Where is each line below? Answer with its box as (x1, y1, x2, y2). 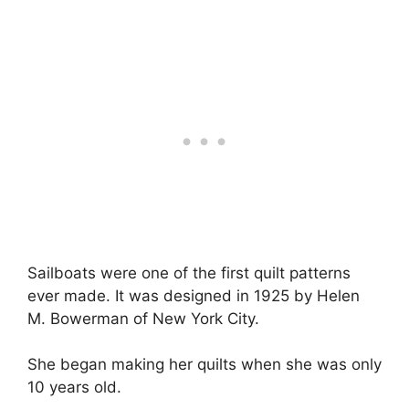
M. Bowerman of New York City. (27, 309, 259, 328)
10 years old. (27, 378, 121, 396)
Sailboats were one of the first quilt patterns (27, 263, 351, 282)
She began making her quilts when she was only (27, 355, 382, 373)
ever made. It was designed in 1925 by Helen (27, 286, 360, 305)
